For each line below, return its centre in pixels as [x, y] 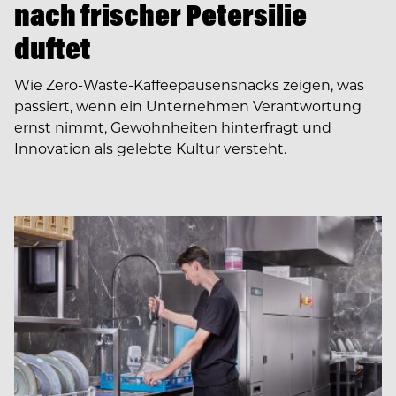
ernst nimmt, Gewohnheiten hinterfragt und [173, 127]
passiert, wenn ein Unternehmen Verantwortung [188, 106]
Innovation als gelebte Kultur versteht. [150, 148]
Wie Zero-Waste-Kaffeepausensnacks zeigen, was [189, 85]
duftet [53, 49]
